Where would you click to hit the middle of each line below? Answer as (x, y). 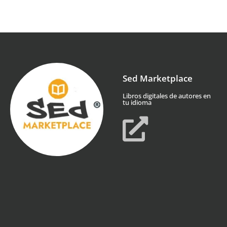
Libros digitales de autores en (166, 96)
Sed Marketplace (157, 79)
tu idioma (137, 103)
